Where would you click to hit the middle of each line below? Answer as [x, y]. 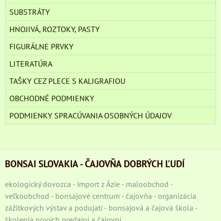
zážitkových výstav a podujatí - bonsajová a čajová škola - [101, 207]
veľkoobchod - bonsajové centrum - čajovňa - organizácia [101, 196]
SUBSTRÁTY [30, 12]
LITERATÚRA [31, 63]
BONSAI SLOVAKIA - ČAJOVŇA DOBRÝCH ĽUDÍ [95, 163]
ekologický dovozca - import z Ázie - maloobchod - [89, 184]
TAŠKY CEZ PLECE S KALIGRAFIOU [67, 81]
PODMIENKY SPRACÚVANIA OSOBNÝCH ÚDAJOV [91, 115]
